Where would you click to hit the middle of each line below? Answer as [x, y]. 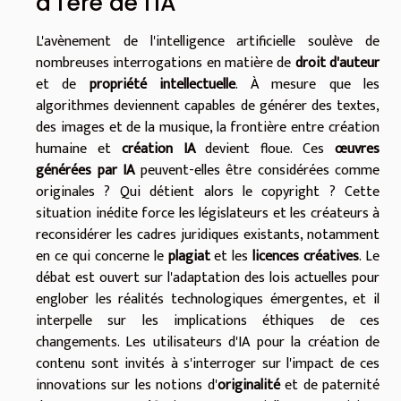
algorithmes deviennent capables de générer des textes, [208, 106]
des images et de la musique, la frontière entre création [208, 127]
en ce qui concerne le [102, 256]
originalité [248, 385]
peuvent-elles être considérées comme [257, 170]
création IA [158, 149]
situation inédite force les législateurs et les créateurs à [208, 213]
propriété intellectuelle [162, 84]
